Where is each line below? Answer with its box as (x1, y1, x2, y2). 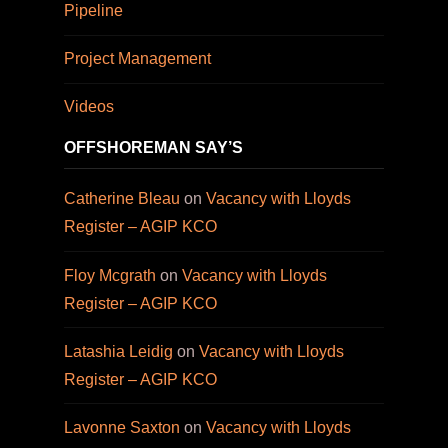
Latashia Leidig (64, 342, 173, 360)
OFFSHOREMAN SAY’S (64, 139, 243, 157)
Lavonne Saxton (64, 418, 180, 436)
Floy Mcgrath (64, 266, 156, 284)
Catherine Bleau (64, 190, 180, 208)
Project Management (64, 50, 211, 68)
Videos (64, 98, 114, 116)
